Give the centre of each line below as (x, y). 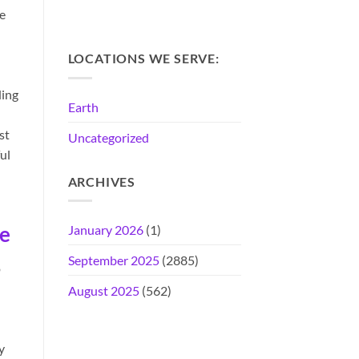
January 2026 (105, 230)
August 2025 (103, 291)
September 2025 (113, 260)
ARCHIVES (101, 181)
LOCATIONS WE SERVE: (143, 58)
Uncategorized (108, 137)
